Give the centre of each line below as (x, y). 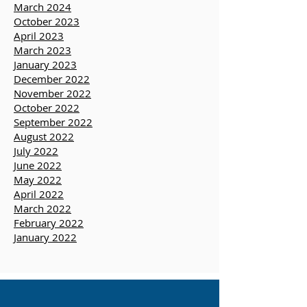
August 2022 (44, 174)
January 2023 (45, 102)
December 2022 (52, 116)
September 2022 (53, 160)
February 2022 (49, 260)
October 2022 (47, 145)
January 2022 (45, 275)
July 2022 (36, 188)
